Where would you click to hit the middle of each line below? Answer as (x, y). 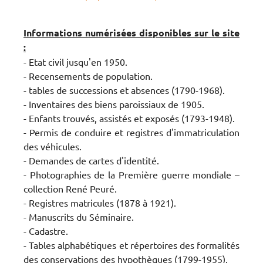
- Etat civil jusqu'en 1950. (75, 61)
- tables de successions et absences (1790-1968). (124, 90)
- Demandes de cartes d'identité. (91, 160)
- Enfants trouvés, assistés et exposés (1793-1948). (129, 118)
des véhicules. (53, 146)
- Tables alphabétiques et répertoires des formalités (131, 245)
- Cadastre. (46, 230)
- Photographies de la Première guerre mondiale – (131, 174)
